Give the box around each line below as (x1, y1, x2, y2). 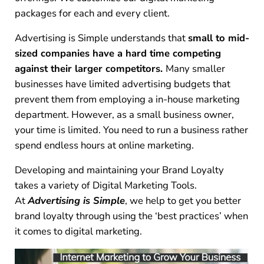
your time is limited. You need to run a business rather (14, 123, 248, 137)
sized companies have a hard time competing (14, 47, 221, 61)
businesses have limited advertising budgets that (14, 77, 230, 91)
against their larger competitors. (14, 62, 166, 76)
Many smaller (165, 62, 225, 76)
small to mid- (187, 31, 249, 45)
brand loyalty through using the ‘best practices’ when (14, 209, 248, 223)
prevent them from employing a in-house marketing (14, 93, 240, 107)
